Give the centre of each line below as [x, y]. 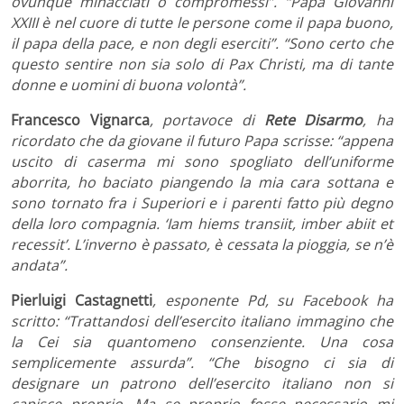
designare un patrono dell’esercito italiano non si [202, 383]
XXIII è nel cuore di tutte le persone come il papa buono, [202, 22]
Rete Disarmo [313, 119]
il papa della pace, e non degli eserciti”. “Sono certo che [202, 43]
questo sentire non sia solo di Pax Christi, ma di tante [202, 64]
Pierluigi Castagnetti [82, 300]
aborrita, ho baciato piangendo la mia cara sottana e [202, 182]
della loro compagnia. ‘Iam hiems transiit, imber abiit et [202, 223]
